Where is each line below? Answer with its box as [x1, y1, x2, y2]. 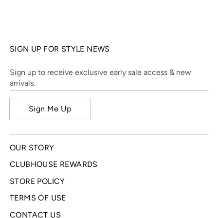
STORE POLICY [10, 176, 65, 186]
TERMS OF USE [10, 193, 66, 203]
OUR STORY [10, 143, 54, 152]
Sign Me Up [29, 104, 71, 113]
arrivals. [10, 78, 35, 88]
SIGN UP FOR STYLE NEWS [10, 44, 110, 54]
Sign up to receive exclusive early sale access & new [10, 68, 191, 77]
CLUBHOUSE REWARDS [10, 160, 98, 169]
